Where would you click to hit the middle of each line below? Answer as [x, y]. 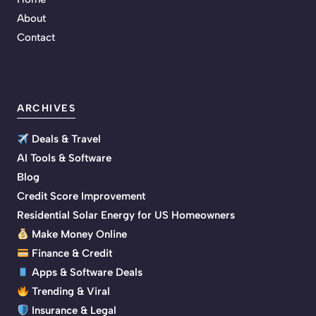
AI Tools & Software [64, 158]
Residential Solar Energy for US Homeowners [126, 215]
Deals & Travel [65, 139]
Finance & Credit [71, 254]
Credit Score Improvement [81, 196]
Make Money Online [78, 235]
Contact [36, 38]
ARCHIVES [46, 109]
